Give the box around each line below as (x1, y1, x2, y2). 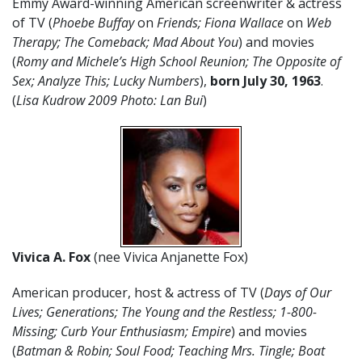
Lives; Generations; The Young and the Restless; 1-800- (12, 303, 317, 321)
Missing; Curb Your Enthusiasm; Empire (12, 322, 231, 340)
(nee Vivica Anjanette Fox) (94, 248, 248, 266)
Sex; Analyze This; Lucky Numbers (12, 72, 200, 90)
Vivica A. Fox (12, 248, 94, 266)
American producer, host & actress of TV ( (12, 284, 264, 301)
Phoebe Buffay (53, 14, 137, 32)
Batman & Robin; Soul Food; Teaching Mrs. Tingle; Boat (16, 342, 325, 360)
